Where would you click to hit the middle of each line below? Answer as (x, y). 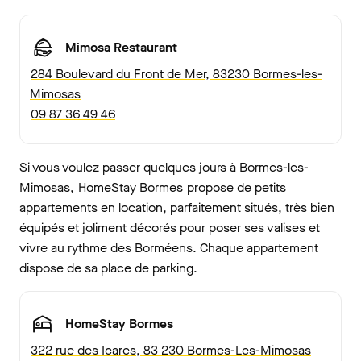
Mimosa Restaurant (121, 48)
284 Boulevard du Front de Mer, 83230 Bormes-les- (176, 73)
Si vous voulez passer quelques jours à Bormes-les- (164, 167)
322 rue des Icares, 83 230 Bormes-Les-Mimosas (171, 350)
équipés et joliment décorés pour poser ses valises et (170, 227)
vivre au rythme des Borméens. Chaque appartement (169, 247)
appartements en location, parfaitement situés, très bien (177, 207)
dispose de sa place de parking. (108, 268)
